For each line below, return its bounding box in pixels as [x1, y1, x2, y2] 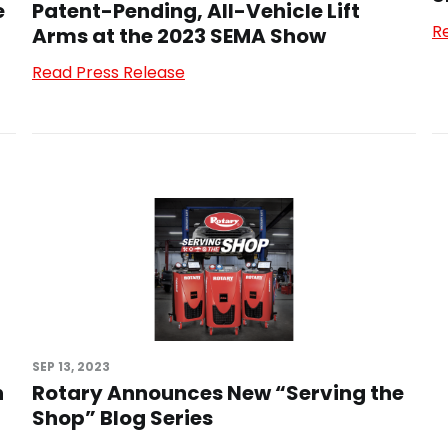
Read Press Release [32, 61, 185, 85]
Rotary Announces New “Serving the [32, 378, 404, 407]
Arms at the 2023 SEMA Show [32, 22, 326, 51]
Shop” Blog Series [32, 403, 213, 432]
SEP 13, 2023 [32, 357, 110, 375]
